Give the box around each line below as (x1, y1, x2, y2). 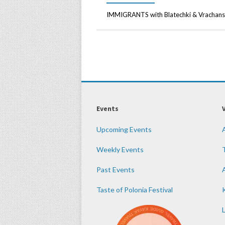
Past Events (96, 165, 135, 174)
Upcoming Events (96, 125, 152, 134)
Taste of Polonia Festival (96, 185, 173, 194)
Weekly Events (96, 145, 144, 154)
